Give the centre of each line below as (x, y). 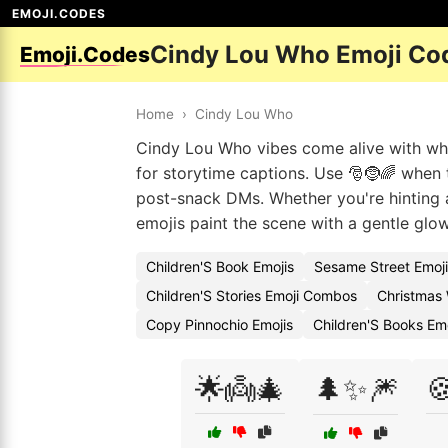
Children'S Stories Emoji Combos (251, 295)
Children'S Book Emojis (220, 266)
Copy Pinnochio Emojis (219, 324)
